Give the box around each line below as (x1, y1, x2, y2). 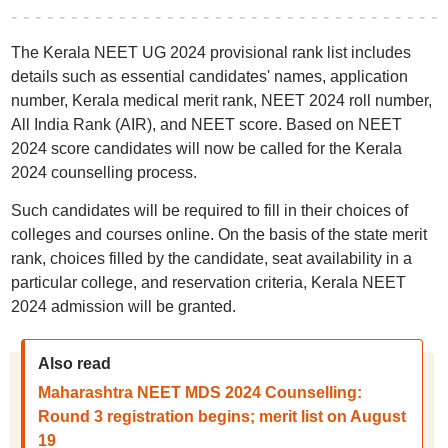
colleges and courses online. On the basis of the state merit (10, 226, 427, 243)
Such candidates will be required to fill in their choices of (10, 202, 408, 219)
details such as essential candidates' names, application (10, 68, 408, 85)
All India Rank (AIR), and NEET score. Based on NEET (10, 116, 402, 133)
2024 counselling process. (10, 164, 197, 181)
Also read (37, 355, 111, 372)
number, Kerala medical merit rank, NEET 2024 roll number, (10, 92, 432, 109)
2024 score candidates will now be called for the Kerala (10, 140, 402, 157)
